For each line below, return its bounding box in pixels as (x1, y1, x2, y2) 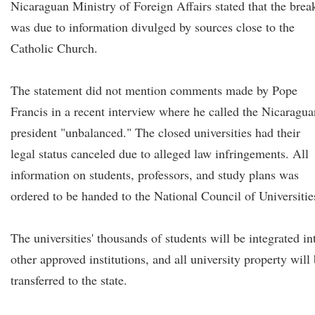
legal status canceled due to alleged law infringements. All (11, 145, 309, 162)
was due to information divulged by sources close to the (11, 18, 295, 35)
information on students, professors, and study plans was (11, 166, 299, 183)
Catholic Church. (11, 39, 98, 56)
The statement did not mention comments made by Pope (11, 82, 297, 98)
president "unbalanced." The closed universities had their (11, 124, 300, 141)
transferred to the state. (11, 271, 127, 288)
